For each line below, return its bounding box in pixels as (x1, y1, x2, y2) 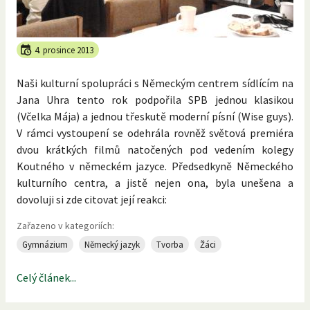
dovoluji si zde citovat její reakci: (17, 192, 167, 207)
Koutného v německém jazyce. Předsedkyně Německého (17, 159, 293, 174)
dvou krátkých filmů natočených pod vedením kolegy (17, 143, 293, 157)
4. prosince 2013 (35, 44, 93, 56)
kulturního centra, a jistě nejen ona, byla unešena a (17, 176, 293, 190)
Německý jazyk (84, 238, 140, 250)
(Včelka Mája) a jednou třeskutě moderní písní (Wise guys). (17, 109, 293, 124)
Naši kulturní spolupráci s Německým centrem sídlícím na (17, 76, 293, 91)
